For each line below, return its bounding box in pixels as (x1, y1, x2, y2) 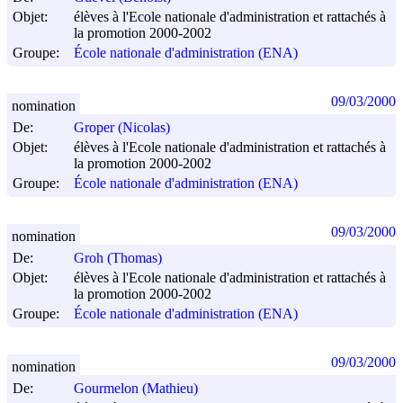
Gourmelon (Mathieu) (74, 381, 198, 397)
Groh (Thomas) (74, 250, 162, 266)
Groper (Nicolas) (74, 120, 170, 136)
